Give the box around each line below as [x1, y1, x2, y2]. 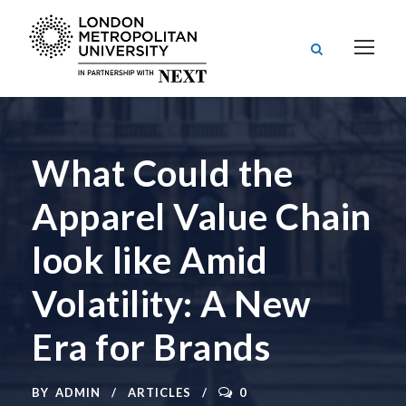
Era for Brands [32, 324, 270, 369]
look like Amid [32, 237, 267, 282]
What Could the [32, 150, 293, 195]
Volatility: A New [32, 281, 312, 325]
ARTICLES [128, 384, 191, 400]
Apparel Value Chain [32, 194, 372, 238]
